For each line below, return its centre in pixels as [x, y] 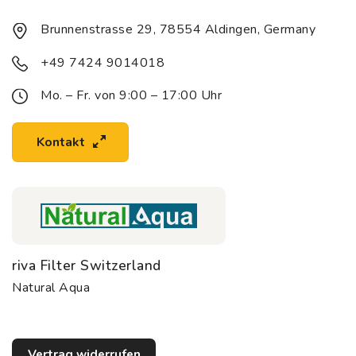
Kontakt [61, 142]
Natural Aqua [51, 287]
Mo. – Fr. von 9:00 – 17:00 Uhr [131, 95]
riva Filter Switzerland [87, 265]
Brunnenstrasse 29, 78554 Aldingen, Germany [178, 30]
